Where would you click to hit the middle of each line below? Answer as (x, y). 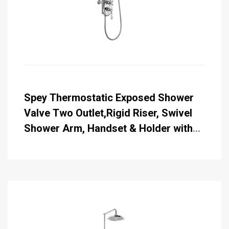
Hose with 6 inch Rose (76, 143)
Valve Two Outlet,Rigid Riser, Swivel (108, 113)
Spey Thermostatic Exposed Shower (109, 97)
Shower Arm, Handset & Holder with (108, 128)
